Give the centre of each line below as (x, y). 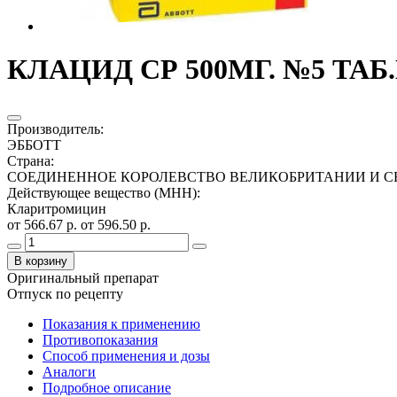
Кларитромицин (57, 208)
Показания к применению (121, 323)
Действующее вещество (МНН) (102, 192)
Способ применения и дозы (126, 355)
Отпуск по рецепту (65, 293)
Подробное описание (107, 387)
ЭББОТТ (34, 144)
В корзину (41, 261)
